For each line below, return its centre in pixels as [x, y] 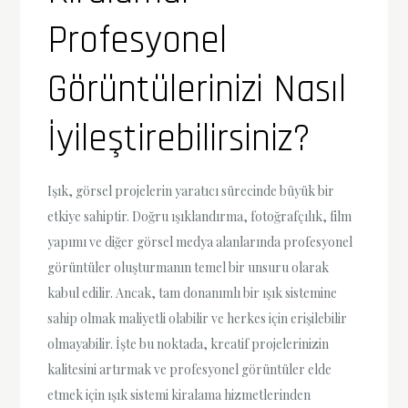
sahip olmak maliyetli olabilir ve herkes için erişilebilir [198, 318]
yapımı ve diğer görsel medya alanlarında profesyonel [200, 241]
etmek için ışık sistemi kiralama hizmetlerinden [179, 394]
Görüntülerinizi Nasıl [197, 90]
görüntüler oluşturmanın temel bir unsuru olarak [189, 267]
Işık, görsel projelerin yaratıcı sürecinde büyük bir [191, 190]
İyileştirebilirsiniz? [179, 139]
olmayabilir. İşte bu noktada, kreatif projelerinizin [189, 343]
